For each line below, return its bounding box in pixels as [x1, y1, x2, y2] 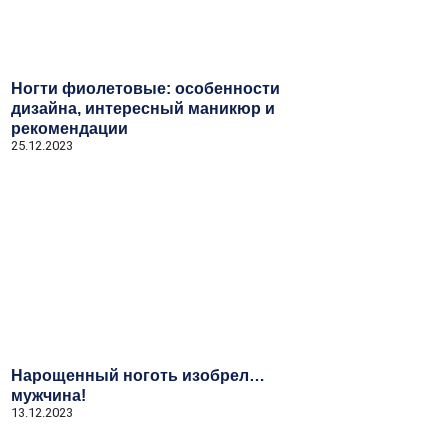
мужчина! [11, 387, 86, 404]
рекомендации [11, 120, 128, 137]
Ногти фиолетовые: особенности [11, 80, 280, 97]
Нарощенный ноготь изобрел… [11, 367, 265, 384]
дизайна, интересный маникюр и [11, 100, 275, 117]
